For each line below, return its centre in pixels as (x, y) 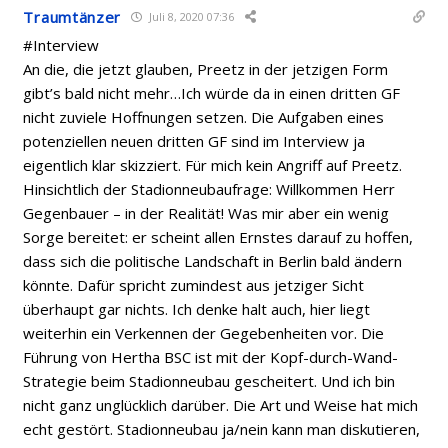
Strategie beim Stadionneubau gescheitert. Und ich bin (209, 380)
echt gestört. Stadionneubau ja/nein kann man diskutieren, (222, 428)
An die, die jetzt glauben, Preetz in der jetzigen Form (206, 68)
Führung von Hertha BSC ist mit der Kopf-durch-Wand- (211, 356)
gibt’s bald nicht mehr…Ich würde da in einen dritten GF (212, 92)
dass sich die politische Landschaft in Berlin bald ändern (213, 260)
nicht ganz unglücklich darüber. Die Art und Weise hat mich (221, 404)
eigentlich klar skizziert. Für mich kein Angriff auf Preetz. (213, 164)
